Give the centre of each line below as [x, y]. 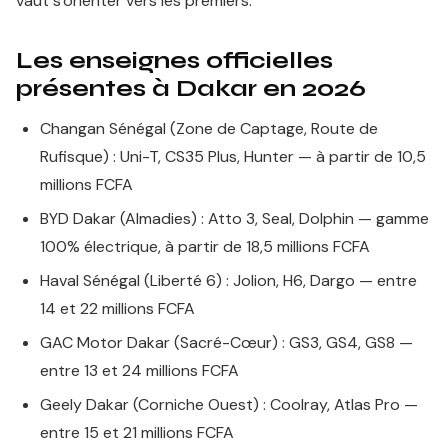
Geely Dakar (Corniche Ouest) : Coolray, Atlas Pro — [229, 404]
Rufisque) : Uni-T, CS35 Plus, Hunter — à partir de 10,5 [233, 156]
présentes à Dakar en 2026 [191, 88]
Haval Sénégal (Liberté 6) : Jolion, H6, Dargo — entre [228, 280]
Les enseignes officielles [174, 60]
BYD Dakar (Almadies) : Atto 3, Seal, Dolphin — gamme [234, 218]
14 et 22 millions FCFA [117, 308]
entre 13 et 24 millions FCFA [139, 370]
